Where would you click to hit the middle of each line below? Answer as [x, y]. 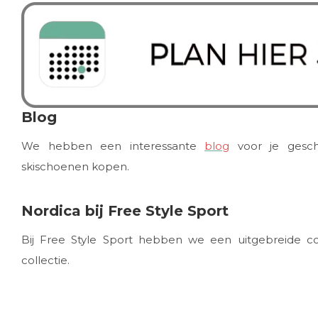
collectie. [45, 261]
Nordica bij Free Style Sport [125, 211]
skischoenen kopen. [75, 167]
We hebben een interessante [113, 146]
